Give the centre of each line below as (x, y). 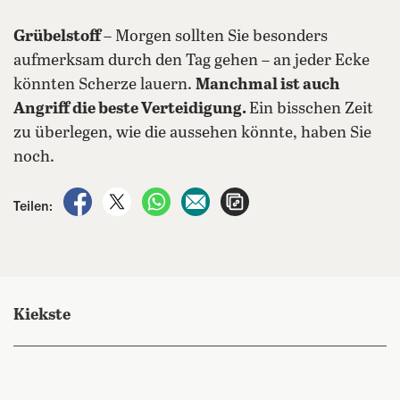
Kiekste (42, 315)
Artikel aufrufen (297, 196)
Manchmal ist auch (268, 85)
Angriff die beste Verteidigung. (131, 109)
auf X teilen (170, 196)
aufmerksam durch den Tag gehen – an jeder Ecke (192, 61)
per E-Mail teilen (263, 196)
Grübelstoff (58, 37)
